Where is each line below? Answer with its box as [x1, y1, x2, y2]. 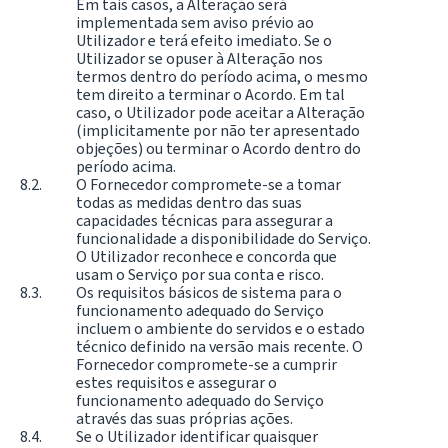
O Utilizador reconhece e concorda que [76, 245, 337, 267]
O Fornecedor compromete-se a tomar [76, 173, 341, 195]
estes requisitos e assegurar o [76, 371, 277, 393]
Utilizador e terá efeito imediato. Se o [76, 29, 332, 51]
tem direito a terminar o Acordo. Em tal [76, 83, 345, 105]
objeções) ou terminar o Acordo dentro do [76, 137, 361, 159]
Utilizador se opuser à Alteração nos [76, 47, 323, 69]
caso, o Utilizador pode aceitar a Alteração [76, 101, 365, 123]
